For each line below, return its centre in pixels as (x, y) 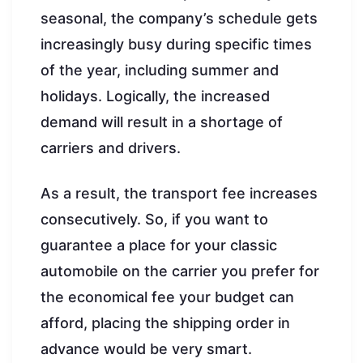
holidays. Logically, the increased (155, 96)
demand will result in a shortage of (162, 122)
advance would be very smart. (146, 348)
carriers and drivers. (111, 147)
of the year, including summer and (160, 70)
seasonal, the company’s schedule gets (179, 18)
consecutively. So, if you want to (154, 219)
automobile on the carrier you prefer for (180, 271)
